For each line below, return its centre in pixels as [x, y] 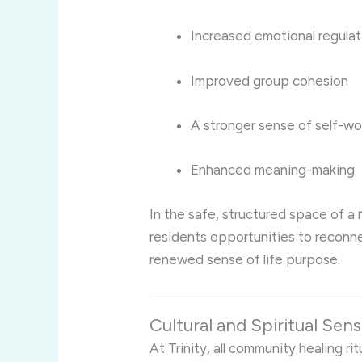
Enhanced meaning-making [273, 170]
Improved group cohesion [270, 80]
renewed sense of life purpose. [245, 260]
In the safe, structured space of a [254, 215]
